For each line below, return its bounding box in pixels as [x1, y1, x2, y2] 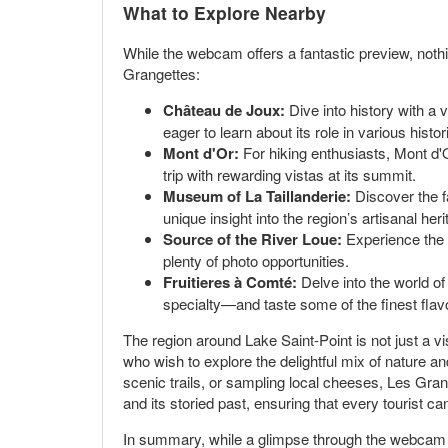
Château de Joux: [163, 99, 285, 122]
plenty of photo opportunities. [163, 250, 349, 272]
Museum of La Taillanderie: [163, 185, 351, 208]
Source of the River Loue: [163, 228, 342, 251]
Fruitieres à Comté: [163, 271, 297, 294]
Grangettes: [123, 63, 200, 85]
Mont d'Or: [163, 142, 239, 165]
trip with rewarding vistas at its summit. [163, 164, 416, 186]
